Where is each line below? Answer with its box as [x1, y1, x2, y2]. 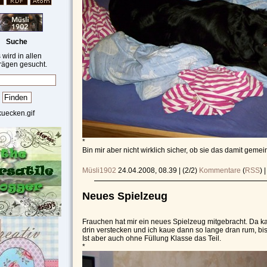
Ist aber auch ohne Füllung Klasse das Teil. [82, 234, 221, 243]
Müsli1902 [82, 166, 116, 175]
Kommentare [199, 166, 241, 175]
